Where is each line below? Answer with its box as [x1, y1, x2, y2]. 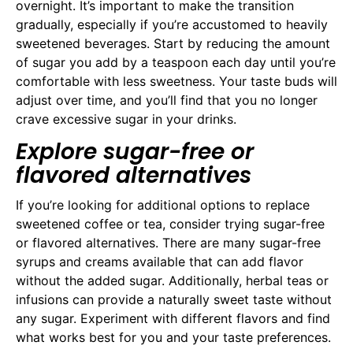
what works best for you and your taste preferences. [16, 329, 331, 345]
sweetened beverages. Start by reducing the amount [16, 35, 330, 52]
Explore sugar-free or [16, 136, 254, 167]
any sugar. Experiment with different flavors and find [16, 310, 330, 326]
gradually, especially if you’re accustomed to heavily [16, 17, 328, 33]
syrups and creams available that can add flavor [16, 253, 303, 269]
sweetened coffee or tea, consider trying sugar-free [16, 215, 325, 232]
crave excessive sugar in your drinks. [16, 111, 236, 128]
